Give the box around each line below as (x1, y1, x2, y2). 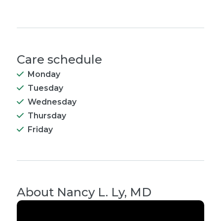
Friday (28, 125, 53, 134)
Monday (28, 70, 60, 79)
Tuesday (28, 83, 63, 93)
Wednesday (28, 97, 76, 107)
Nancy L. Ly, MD (57, 185, 151, 199)
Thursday (28, 111, 66, 120)
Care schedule (17, 52, 102, 67)
